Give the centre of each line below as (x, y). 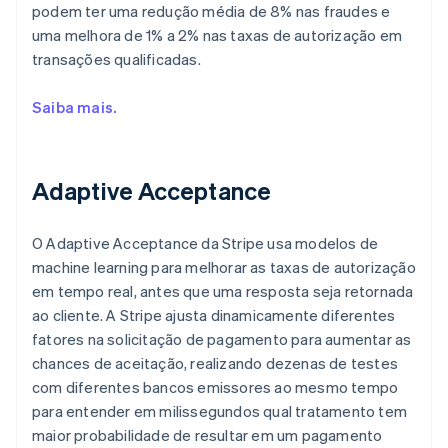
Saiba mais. (74, 106)
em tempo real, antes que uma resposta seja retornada (223, 290)
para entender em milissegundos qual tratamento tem (220, 410)
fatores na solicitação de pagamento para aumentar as (222, 338)
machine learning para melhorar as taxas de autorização (224, 266)
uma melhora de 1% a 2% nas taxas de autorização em (217, 34)
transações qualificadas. (116, 58)
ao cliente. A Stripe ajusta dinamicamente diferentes (214, 314)
